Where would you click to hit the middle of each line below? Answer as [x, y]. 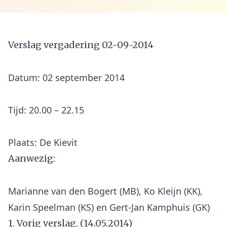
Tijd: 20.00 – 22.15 [46, 110]
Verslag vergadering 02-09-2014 [81, 45]
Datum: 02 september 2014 [66, 78]
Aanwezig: [32, 158]
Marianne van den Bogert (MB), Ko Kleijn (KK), [105, 191]
